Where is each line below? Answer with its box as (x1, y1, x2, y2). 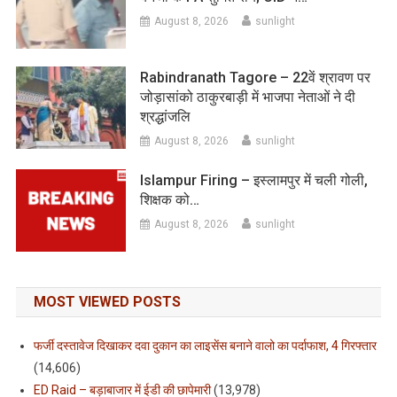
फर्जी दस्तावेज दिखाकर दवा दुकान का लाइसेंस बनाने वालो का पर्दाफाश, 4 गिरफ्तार (33, 338, 377, 353)
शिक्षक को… (140, 191, 200, 209)
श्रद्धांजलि (140, 108, 191, 126)
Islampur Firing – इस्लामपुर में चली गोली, (140, 172, 369, 190)
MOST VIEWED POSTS (33, 292, 181, 310)
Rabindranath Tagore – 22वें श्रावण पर (140, 69, 371, 87)
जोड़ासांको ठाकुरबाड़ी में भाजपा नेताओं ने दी (140, 89, 356, 106)
